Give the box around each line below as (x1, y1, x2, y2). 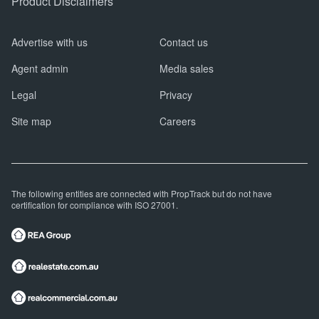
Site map (11, 114, 51, 129)
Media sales (159, 61, 214, 76)
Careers (159, 114, 196, 129)
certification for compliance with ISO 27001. (11, 199, 178, 211)
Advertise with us (11, 35, 88, 50)
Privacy (159, 88, 192, 103)
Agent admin (11, 61, 68, 76)
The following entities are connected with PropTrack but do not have (11, 187, 272, 200)
